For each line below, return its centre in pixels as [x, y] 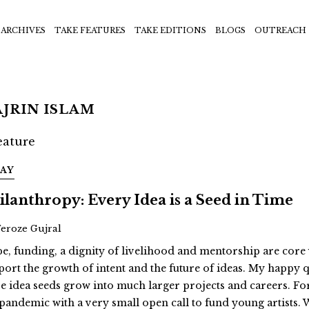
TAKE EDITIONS [171, 30]
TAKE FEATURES [90, 30]
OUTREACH [281, 30]
